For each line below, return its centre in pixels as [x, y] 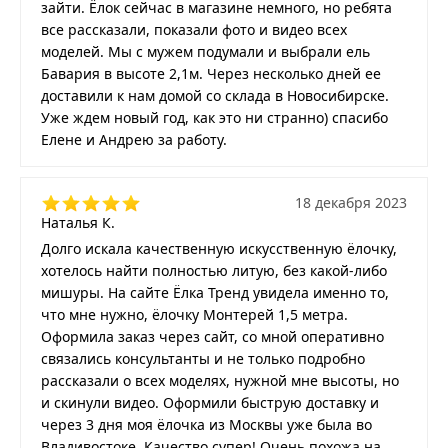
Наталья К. [78, 223]
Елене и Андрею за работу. [134, 140]
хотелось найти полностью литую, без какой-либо [214, 271]
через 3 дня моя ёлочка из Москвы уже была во [206, 425]
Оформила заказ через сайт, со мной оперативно [212, 337]
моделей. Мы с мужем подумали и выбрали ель [205, 52]
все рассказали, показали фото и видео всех [194, 30]
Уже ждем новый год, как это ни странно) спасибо [214, 118]
